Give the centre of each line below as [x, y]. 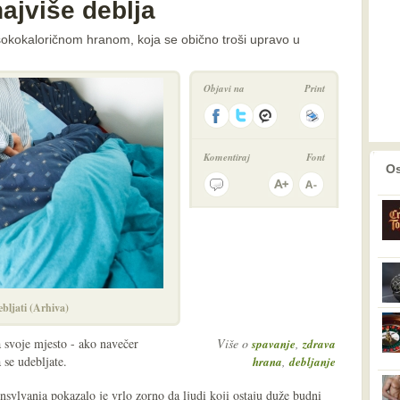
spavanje [274, 344]
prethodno [339, 162]
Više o [234, 343]
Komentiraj [227, 157]
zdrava [319, 344]
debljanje [312, 362]
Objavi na [224, 88]
